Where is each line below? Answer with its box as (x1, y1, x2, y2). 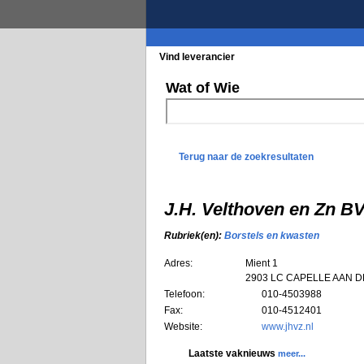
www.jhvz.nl (262, 320, 314, 332)
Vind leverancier (159, 51, 235, 63)
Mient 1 (245, 257, 278, 269)
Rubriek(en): (164, 230, 224, 242)
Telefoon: (164, 288, 205, 300)
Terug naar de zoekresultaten (179, 151, 314, 162)
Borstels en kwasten (224, 230, 319, 242)
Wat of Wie (166, 80, 240, 96)
